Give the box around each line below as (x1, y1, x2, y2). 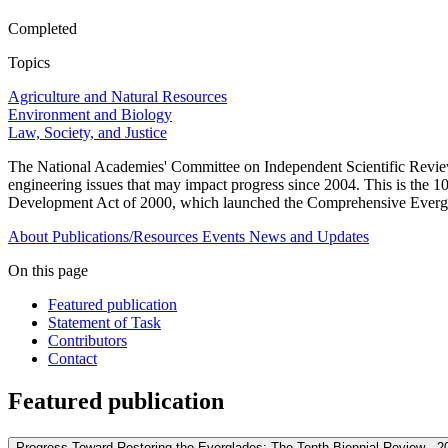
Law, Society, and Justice (8, 124, 167, 142)
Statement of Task (48, 314, 161, 332)
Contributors (48, 332, 127, 350)
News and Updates (249, 228, 369, 246)
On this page (8, 262, 88, 280)
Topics (8, 54, 50, 72)
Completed (8, 20, 77, 38)
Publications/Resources (52, 228, 198, 246)
